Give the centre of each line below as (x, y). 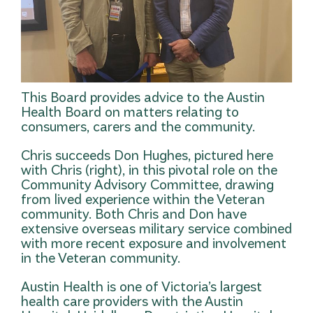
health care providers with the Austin (132, 301)
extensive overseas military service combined (156, 228)
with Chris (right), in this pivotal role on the (149, 170)
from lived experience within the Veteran (143, 199)
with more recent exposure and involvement (154, 243)
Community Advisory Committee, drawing (147, 184)
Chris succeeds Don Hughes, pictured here (147, 155)
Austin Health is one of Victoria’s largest (141, 286)
